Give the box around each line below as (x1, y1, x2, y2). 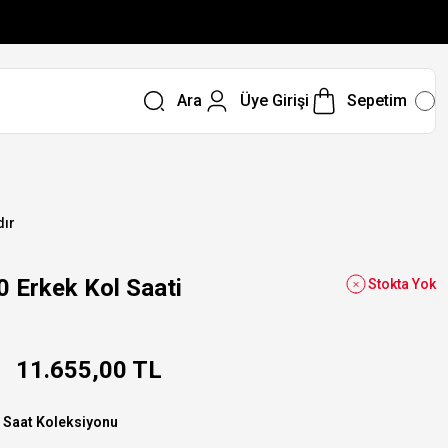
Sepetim (346, 91, 407, 110)
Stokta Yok (368, 276, 436, 292)
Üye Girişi (239, 91, 309, 110)
